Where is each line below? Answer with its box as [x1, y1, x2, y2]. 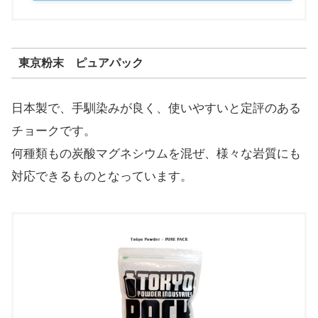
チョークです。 [11, 124, 96, 138]
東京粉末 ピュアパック [18, 57, 143, 70]
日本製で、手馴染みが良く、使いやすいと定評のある [11, 101, 301, 115]
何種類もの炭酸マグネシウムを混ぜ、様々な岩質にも [11, 146, 301, 160]
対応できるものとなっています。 [11, 169, 192, 183]
